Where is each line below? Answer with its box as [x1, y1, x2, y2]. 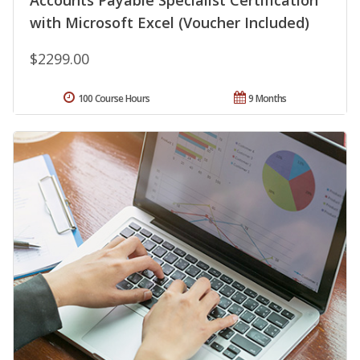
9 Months [248, 92, 287, 106]
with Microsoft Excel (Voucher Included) [30, 13, 309, 33]
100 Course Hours [77, 92, 150, 106]
